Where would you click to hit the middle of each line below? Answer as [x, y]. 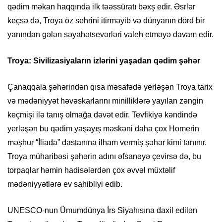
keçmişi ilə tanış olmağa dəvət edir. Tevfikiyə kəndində [102, 115]
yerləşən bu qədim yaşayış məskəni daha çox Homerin [103, 129]
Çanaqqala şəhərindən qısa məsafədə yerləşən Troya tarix [110, 87]
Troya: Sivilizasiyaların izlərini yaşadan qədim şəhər [104, 61]
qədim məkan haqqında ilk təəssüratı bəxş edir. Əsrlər [101, 7]
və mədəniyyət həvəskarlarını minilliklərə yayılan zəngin [105, 101]
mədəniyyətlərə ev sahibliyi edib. [65, 184]
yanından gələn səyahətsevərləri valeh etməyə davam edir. [111, 35]
